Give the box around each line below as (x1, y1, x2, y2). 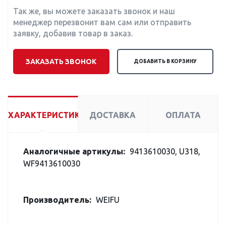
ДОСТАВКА (89, 110, 136, 120)
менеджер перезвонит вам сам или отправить (13, 18, 191, 27)
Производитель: (23, 195, 91, 204)
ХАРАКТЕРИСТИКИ (8, 110, 86, 120)
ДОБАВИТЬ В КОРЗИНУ (134, 59, 197, 64)
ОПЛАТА (165, 110, 201, 120)
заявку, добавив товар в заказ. (13, 29, 133, 38)
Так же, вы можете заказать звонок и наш (13, 7, 175, 16)
